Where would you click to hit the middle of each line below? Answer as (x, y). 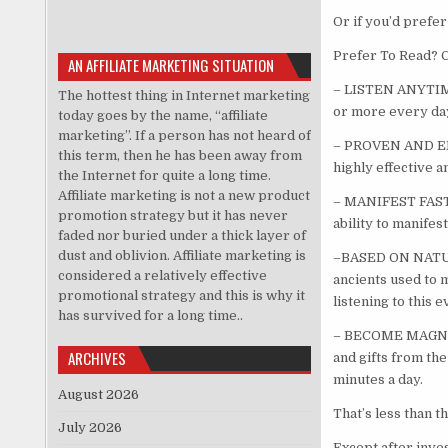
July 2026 (89, 427)
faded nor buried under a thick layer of (181, 235)
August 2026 (98, 394)
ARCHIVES (96, 357)
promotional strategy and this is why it (181, 295)
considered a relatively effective (162, 275)
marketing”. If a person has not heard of (184, 135)
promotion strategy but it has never (172, 215)
